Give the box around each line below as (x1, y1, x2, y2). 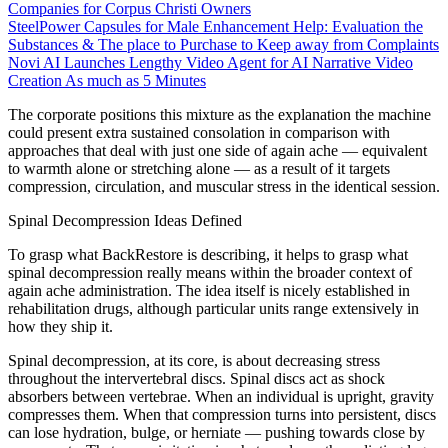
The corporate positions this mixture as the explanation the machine (8, 106, 431, 124)
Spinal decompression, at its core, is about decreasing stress (8, 352, 380, 370)
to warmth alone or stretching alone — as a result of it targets (8, 160, 390, 178)
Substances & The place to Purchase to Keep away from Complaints (8, 36, 439, 54)
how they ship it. (8, 318, 113, 336)
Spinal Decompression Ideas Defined (8, 212, 242, 230)
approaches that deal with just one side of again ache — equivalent (8, 142, 427, 160)
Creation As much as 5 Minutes (8, 72, 206, 90)
